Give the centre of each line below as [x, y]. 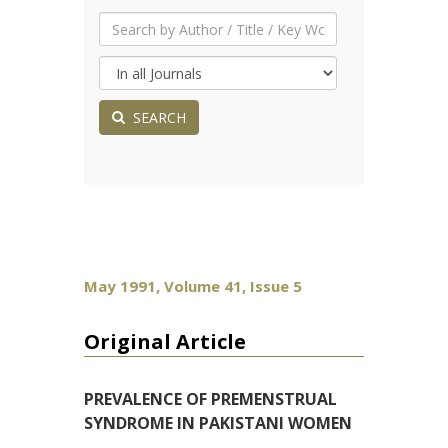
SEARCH [155, 117]
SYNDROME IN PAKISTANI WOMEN [218, 423]
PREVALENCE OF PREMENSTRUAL [210, 399]
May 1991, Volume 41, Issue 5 [193, 286]
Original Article [165, 341]
